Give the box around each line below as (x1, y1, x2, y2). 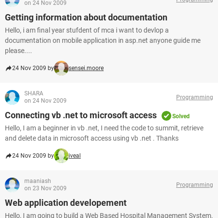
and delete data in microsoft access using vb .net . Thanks (5, 134, 179, 142)
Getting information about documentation (5, 12, 167, 22)
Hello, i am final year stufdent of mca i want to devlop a (5, 26, 169, 34)
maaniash (24, 178, 51, 184)
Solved (172, 113, 190, 120)
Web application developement (5, 198, 127, 208)
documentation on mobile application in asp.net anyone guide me (5, 36, 200, 44)
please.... (5, 47, 32, 54)
